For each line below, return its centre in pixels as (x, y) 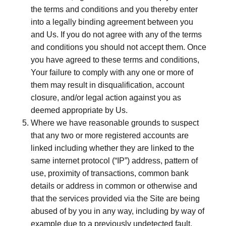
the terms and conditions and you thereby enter (114, 9)
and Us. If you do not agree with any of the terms (116, 35)
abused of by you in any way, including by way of (118, 211)
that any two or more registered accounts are (110, 135)
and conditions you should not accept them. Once (119, 47)
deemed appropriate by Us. (79, 110)
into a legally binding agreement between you (112, 22)
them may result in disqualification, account (107, 85)
